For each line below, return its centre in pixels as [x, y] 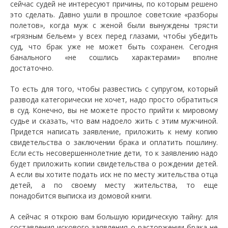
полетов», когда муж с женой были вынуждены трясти [114, 25]
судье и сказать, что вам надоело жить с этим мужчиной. [114, 121]
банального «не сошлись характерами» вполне [114, 57]
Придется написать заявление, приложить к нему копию [114, 131]
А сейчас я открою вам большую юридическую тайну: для [114, 216]
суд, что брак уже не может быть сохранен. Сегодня [114, 46]
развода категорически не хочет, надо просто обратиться [114, 99]
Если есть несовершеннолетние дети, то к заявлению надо [114, 153]
